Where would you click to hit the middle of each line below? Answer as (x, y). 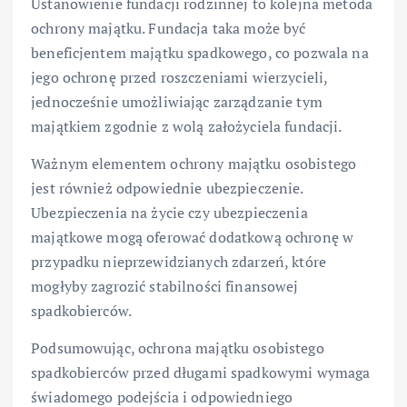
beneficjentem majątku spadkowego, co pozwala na (200, 53)
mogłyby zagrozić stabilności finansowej (165, 287)
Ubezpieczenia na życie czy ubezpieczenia (169, 213)
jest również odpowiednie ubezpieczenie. (167, 189)
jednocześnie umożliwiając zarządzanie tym (177, 102)
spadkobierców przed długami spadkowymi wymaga (201, 373)
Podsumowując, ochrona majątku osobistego (178, 348)
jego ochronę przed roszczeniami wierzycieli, (179, 78)
